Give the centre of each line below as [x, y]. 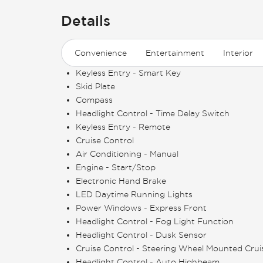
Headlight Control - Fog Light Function [155, 222]
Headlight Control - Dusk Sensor [141, 235]
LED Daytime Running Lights [134, 195]
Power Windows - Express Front [141, 208]
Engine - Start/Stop [116, 168]
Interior [238, 53]
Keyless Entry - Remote [123, 127]
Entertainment [175, 53]
